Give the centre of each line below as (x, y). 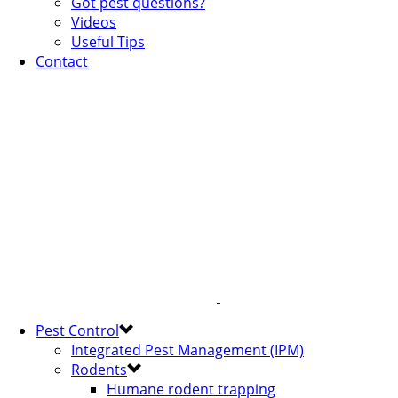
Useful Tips (108, 42)
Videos (94, 22)
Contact (62, 61)
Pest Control (77, 330)
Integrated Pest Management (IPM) (187, 350)
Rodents (99, 370)
